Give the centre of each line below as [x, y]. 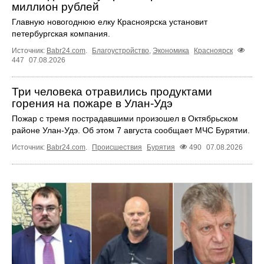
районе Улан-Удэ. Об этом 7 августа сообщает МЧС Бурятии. [131, 130]
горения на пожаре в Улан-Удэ [92, 103]
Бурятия [161, 147]
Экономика [171, 50]
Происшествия [117, 147]
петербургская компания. [61, 33]
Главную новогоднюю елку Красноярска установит [110, 22]
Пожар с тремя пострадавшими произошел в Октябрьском [125, 118]
